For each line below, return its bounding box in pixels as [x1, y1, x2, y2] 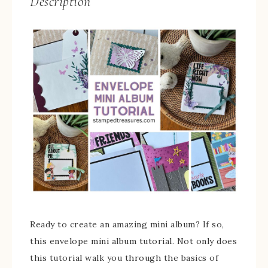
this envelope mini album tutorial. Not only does [30, 235, 237, 246]
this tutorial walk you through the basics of [30, 252, 218, 263]
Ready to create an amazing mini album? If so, [30, 218, 224, 230]
